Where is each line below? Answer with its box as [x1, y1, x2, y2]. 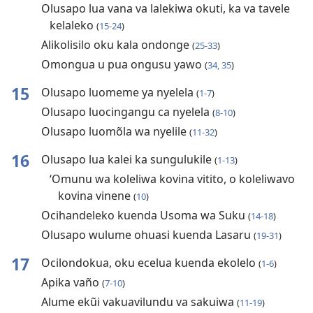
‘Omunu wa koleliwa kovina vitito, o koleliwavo [49, 171, 295, 187]
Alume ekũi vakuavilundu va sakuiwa [41, 294, 237, 310]
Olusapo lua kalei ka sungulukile [41, 152, 214, 168]
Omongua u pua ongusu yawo [41, 57, 205, 73]
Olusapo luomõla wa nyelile [41, 124, 189, 140]
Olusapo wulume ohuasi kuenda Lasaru [41, 227, 254, 243]
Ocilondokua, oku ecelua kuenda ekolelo [41, 255, 259, 271]
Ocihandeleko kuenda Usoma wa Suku [41, 208, 248, 224]
